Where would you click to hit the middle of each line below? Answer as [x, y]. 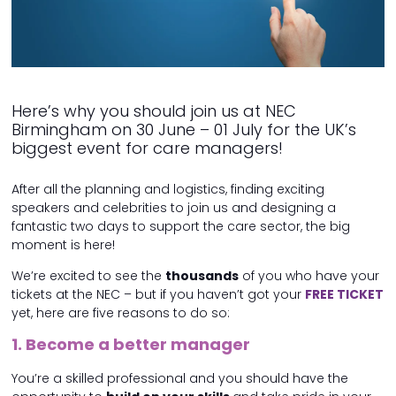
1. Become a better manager [133, 345]
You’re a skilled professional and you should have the [180, 379]
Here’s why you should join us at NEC [154, 111]
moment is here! [63, 245]
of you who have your [309, 276]
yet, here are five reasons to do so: [121, 313]
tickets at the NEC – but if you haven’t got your [158, 295]
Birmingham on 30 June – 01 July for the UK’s [184, 130]
